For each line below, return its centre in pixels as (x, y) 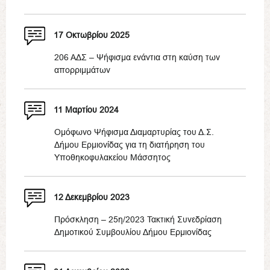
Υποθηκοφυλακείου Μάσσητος (112, 157)
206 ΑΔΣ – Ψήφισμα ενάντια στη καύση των (137, 57)
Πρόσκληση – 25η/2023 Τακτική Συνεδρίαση (138, 219)
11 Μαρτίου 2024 (86, 110)
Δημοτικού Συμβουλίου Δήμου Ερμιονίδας (133, 232)
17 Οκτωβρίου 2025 (92, 35)
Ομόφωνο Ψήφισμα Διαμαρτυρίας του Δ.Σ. (134, 132)
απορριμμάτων (82, 70)
